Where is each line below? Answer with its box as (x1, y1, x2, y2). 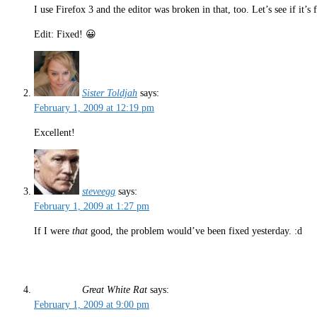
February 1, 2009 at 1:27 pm (34, 201, 149, 212)
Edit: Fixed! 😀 (34, 28, 96, 40)
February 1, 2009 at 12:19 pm (34, 103, 154, 114)
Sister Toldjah (82, 88, 137, 99)
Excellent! (34, 127, 75, 138)
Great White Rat (82, 284, 147, 296)
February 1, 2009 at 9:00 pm (34, 299, 149, 311)
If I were (34, 225, 72, 236)
